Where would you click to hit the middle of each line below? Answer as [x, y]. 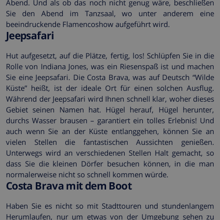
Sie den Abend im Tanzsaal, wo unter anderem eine [110, 14]
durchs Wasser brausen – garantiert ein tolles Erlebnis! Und [110, 121]
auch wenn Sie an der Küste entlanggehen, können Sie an [110, 131]
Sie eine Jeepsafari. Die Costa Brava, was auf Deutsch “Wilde [110, 77]
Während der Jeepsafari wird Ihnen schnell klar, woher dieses [110, 99]
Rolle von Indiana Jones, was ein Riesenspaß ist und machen [110, 67]
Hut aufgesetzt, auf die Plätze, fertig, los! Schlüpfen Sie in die [110, 56]
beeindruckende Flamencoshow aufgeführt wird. [88, 24]
